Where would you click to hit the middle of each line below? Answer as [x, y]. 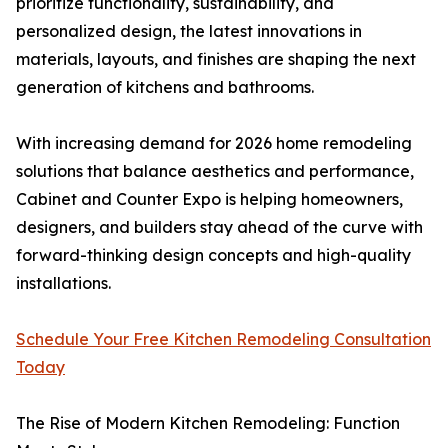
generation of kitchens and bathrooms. [165, 87]
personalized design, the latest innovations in [189, 31]
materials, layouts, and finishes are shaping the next [216, 59]
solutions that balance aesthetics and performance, [215, 171]
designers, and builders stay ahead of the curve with [219, 227]
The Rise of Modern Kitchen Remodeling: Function [208, 423]
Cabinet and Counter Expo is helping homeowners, [209, 199]
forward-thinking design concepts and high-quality [213, 255]
